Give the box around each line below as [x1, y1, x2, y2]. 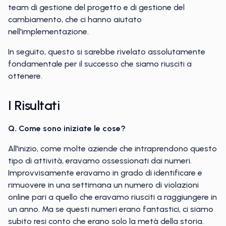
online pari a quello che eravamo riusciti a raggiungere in [8, 192, 217, 202]
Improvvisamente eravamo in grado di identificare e [8, 168, 202, 178]
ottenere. [8, 71, 42, 81]
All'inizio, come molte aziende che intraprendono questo [8, 144, 217, 153]
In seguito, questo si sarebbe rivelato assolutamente [8, 47, 205, 56]
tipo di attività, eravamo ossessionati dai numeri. [8, 156, 192, 165]
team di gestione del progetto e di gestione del [8, 3, 185, 12]
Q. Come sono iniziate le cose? [8, 124, 126, 133]
